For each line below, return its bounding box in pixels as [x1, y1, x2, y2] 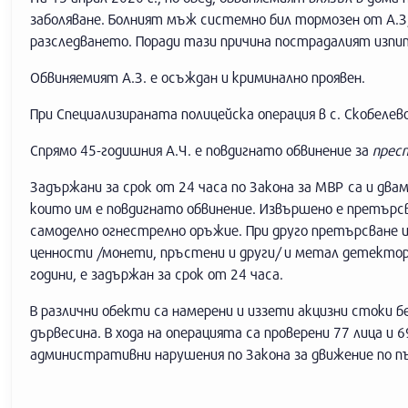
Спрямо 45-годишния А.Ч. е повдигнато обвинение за [30, 141, 372, 158]
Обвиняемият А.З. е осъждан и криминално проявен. [30, 68, 365, 86]
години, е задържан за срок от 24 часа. [30, 265, 283, 282]
